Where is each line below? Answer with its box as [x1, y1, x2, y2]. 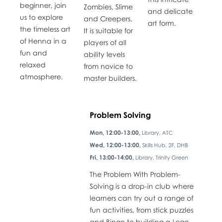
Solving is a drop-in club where [89, 181, 194, 190]
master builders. [83, 73, 137, 82]
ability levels [83, 50, 125, 58]
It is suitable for [83, 26, 133, 35]
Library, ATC [141, 129, 173, 136]
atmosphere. [19, 72, 63, 81]
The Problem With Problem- [89, 169, 180, 178]
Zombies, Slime [83, 2, 133, 11]
